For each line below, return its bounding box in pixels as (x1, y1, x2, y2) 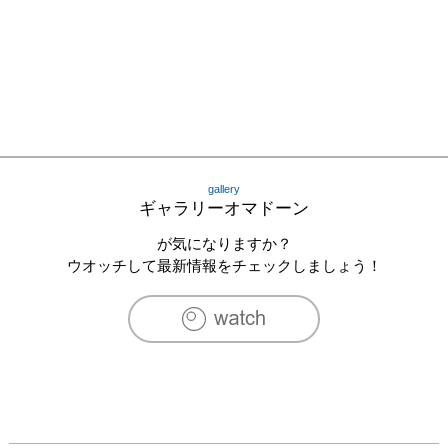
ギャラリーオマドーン (139, 198, 309, 218)
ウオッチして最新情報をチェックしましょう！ (66, 256, 382, 274)
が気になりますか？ (156, 234, 292, 252)
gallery (208, 182, 240, 195)
